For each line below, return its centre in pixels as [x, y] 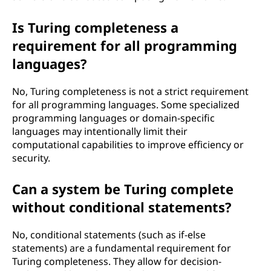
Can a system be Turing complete [123, 189]
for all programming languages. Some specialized [126, 105]
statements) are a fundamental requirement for [122, 248]
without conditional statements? [122, 207]
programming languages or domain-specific [113, 118]
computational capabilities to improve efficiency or [128, 145]
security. [31, 158]
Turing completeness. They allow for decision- [117, 261]
